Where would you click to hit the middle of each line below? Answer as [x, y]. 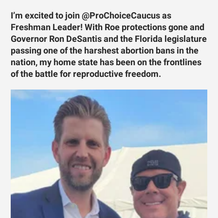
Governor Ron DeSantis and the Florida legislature [109, 39]
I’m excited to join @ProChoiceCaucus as [91, 16]
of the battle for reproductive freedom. [86, 74]
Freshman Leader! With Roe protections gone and [108, 27]
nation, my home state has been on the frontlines [106, 63]
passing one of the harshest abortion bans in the [105, 51]
